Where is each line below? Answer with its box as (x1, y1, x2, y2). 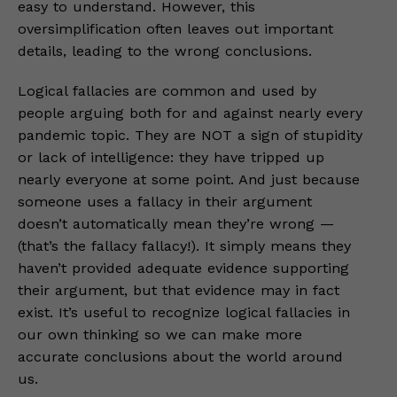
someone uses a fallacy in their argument (18, 193, 312, 210)
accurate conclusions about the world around (18, 348, 343, 365)
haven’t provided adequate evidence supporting (18, 260, 349, 276)
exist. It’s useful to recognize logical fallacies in (18, 304, 350, 321)
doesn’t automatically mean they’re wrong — (18, 215, 334, 232)
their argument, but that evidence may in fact (18, 282, 339, 299)
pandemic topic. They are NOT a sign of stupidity (18, 127, 362, 144)
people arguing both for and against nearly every (18, 105, 362, 121)
